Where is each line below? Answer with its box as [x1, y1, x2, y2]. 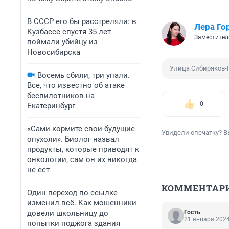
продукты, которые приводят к [27, 145, 139, 154]
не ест [27, 165, 50, 174]
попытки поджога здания [27, 219, 120, 228]
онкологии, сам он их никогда [27, 155, 137, 164]
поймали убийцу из [27, 37, 98, 47]
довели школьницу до [27, 209, 108, 218]
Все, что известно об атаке [27, 81, 125, 90]
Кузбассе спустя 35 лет [27, 27, 111, 36]
